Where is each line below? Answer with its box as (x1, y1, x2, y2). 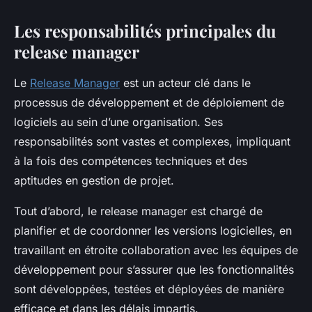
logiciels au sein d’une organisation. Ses (14, 115, 223, 130)
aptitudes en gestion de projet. (14, 173, 178, 188)
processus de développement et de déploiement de (14, 95, 284, 110)
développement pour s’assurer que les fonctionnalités (14, 263, 294, 277)
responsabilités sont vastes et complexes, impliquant (14, 134, 290, 149)
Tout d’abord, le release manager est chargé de (14, 204, 263, 219)
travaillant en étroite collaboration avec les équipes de (14, 243, 298, 258)
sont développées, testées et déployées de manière (14, 282, 284, 297)
